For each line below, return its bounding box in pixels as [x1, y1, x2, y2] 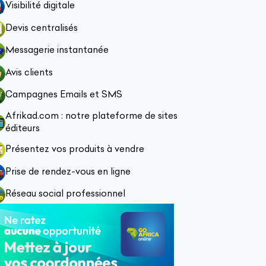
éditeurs [5, 122, 40, 134]
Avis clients [5, 66, 53, 78]
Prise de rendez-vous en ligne [5, 165, 131, 177]
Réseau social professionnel [5, 188, 126, 199]
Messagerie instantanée [5, 44, 109, 55]
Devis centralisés [5, 21, 78, 33]
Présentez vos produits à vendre [5, 143, 145, 154]
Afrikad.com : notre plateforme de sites [5, 109, 178, 121]
